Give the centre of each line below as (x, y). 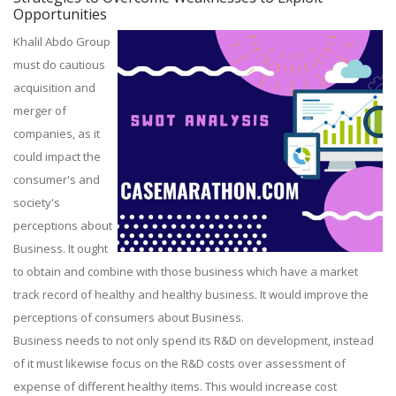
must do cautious (59, 65)
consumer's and (57, 179)
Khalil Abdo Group (62, 42)
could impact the (57, 156)
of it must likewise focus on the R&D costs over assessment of (179, 363)
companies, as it (57, 133)
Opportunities (60, 14)
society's (37, 202)
